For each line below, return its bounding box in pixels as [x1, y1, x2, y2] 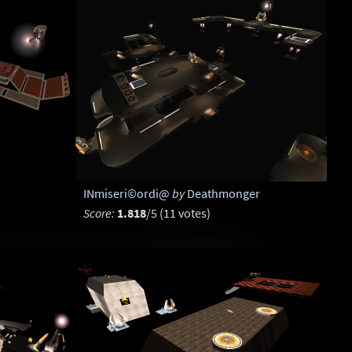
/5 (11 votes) [145, 205, 211, 222]
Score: [82, 205, 115, 222]
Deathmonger [186, 185, 260, 202]
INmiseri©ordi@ [82, 185, 170, 202]
